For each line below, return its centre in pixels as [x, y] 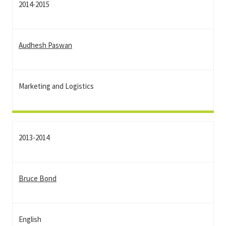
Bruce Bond [38, 178]
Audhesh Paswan [45, 45]
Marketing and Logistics [56, 86]
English [30, 219]
